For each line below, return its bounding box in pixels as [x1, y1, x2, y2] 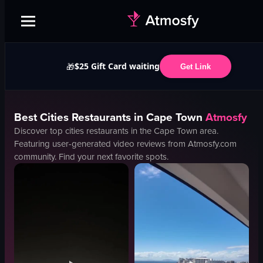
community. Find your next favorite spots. [14, 150, 168, 163]
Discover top [14, 124, 65, 137]
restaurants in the [84, 124, 154, 137]
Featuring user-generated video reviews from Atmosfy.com [14, 137, 237, 150]
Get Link [180, 62, 211, 71]
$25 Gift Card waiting [74, 60, 160, 72]
